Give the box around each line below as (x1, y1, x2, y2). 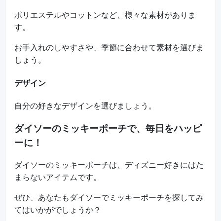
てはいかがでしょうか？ (14, 205, 101, 215)
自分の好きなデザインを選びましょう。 (14, 100, 156, 110)
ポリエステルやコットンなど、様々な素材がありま (14, 10, 196, 20)
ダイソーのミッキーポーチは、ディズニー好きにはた (14, 160, 204, 170)
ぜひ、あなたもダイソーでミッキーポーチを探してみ (14, 192, 204, 203)
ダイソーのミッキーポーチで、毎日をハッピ (14, 122, 202, 134)
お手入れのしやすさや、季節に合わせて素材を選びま (14, 42, 204, 53)
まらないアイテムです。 (14, 172, 101, 183)
